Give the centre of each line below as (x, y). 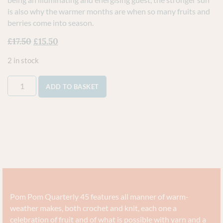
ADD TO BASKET (72, 86)
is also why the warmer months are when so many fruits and (109, 11)
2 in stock (23, 60)
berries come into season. (51, 22)
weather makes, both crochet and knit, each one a (93, 208)
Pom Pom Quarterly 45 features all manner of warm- (99, 196)
